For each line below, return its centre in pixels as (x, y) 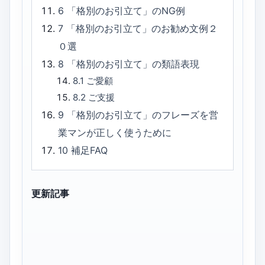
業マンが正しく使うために (115, 133)
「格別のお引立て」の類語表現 (133, 64)
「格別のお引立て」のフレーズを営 (143, 115)
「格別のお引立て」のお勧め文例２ (142, 29)
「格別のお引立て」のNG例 (126, 11)
